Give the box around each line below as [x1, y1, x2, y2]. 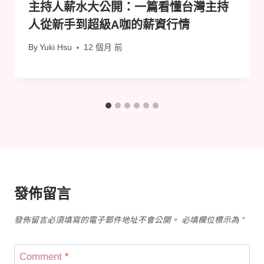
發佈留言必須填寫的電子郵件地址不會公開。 [14, 215, 179, 225]
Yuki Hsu [39, 43, 72, 52]
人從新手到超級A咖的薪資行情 [28, 18, 190, 31]
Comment [19, 251, 65, 263]
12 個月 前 [84, 43, 123, 52]
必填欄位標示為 [181, 215, 242, 225]
